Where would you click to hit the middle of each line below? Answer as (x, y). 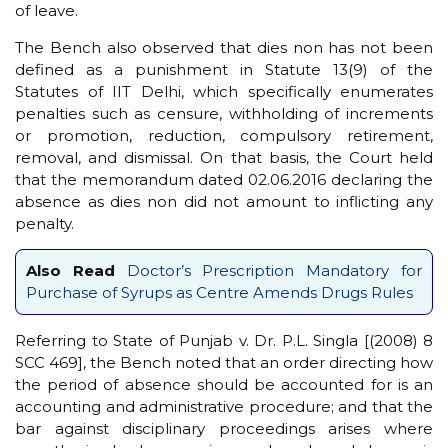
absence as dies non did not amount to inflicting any (224, 201)
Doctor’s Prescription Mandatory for (274, 271)
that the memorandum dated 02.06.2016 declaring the (224, 179)
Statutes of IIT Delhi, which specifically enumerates (224, 91)
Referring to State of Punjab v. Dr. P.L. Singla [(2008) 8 (224, 340)
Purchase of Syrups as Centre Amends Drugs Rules (219, 293)
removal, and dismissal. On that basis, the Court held (224, 157)
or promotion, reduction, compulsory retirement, (224, 135)
